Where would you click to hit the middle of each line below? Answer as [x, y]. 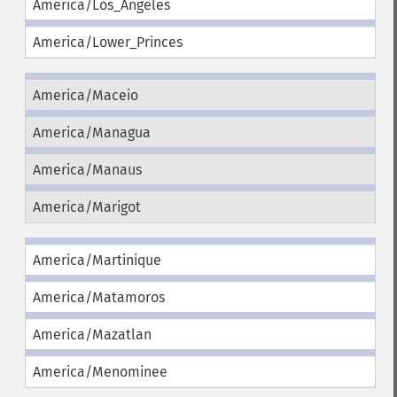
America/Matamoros [98, 297]
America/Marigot [86, 207]
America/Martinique [97, 260]
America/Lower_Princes [107, 42]
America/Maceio [85, 95]
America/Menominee [100, 372]
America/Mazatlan [92, 335]
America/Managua [91, 132]
